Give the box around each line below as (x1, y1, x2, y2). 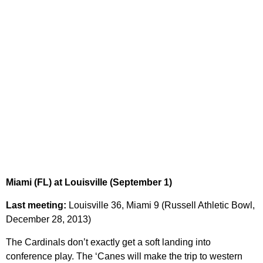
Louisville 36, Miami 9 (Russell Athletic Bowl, (69, 200, 255, 211)
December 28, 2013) (6, 214, 91, 225)
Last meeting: (6, 200, 69, 211)
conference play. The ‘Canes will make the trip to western (6, 251, 242, 262)
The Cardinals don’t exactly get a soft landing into (6, 237, 211, 248)
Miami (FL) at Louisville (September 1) (6, 177, 172, 188)
